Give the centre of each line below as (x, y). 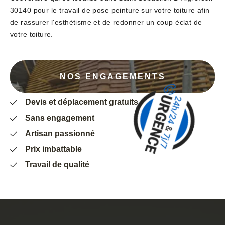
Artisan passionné (60, 134)
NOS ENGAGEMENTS (113, 76)
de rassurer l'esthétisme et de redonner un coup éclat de (106, 22)
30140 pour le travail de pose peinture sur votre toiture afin (110, 10)
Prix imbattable (53, 149)
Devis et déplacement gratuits (82, 102)
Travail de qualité (57, 165)
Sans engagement (60, 118)
